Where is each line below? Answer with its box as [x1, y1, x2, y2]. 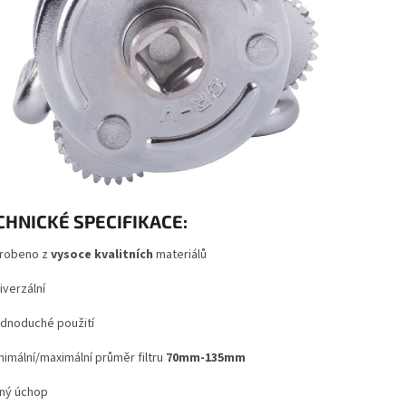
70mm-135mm [166, 348, 246, 367]
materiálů [153, 245, 207, 264]
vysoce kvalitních [51, 245, 153, 264]
